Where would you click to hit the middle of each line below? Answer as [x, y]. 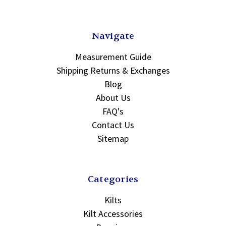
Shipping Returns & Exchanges [113, 70]
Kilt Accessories [113, 213]
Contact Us [113, 125]
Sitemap [113, 138]
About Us [113, 97]
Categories [113, 179]
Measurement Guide [113, 56]
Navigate [113, 36]
